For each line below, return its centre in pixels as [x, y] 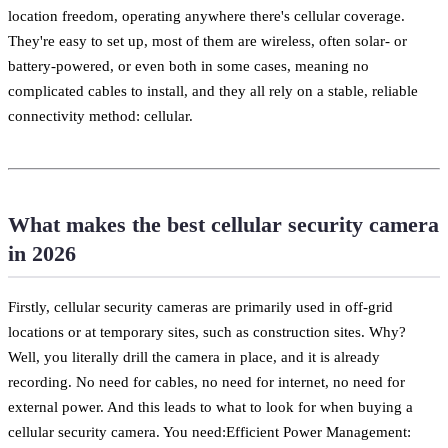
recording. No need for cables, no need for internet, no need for [206, 381]
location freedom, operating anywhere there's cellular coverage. [206, 15]
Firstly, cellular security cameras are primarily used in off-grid [200, 306]
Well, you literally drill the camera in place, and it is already [194, 356]
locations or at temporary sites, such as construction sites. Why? [207, 331]
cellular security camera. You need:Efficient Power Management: [209, 431]
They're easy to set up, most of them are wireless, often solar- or [207, 40]
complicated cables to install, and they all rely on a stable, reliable [213, 90]
